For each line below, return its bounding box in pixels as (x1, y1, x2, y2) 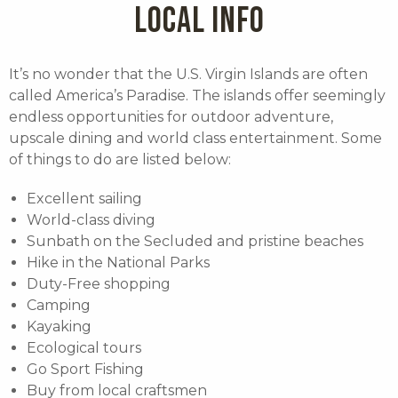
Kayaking (27, 318, 92, 336)
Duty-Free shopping (27, 275, 171, 293)
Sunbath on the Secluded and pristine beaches (27, 233, 363, 251)
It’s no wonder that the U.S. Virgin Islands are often (9, 66, 368, 84)
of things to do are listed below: (9, 151, 231, 169)
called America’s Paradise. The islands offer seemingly (9, 87, 386, 105)
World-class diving (27, 211, 155, 229)
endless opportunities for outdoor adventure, (9, 108, 333, 126)
